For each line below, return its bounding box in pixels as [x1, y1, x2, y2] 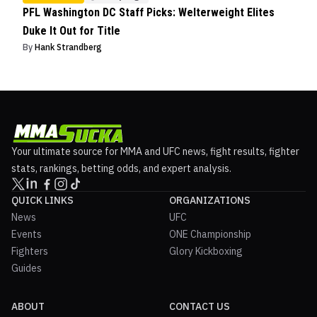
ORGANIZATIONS [169, 193, 250, 207]
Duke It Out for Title [23, 23, 120, 38]
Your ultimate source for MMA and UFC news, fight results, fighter [11, 144, 299, 158]
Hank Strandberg [35, 41, 102, 52]
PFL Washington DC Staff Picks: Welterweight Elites [23, 5, 275, 19]
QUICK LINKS [11, 193, 74, 207]
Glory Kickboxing [169, 244, 243, 258]
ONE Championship [169, 227, 251, 241]
